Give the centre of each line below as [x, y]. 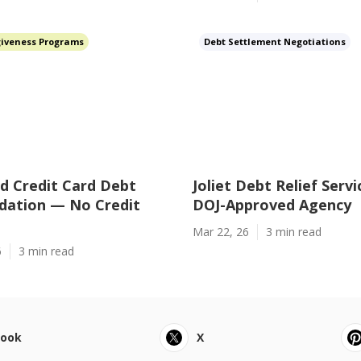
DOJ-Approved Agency [272, 205]
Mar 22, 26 [221, 232]
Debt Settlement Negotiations [275, 41]
